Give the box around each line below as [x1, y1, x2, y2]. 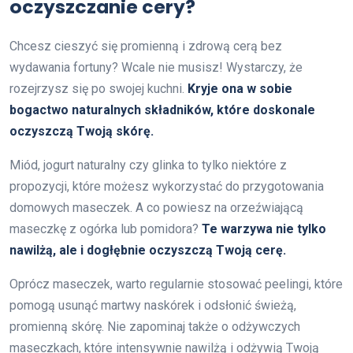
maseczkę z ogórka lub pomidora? [9, 221, 202, 236]
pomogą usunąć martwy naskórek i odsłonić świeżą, [9, 297, 296, 313]
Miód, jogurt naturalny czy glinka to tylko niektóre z [9, 157, 287, 173]
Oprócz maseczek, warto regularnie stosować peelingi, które [9, 276, 343, 292]
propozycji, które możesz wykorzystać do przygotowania [9, 178, 324, 194]
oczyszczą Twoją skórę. [9, 123, 154, 139]
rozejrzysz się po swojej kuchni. [9, 80, 188, 96]
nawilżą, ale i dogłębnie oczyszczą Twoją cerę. [9, 242, 286, 258]
